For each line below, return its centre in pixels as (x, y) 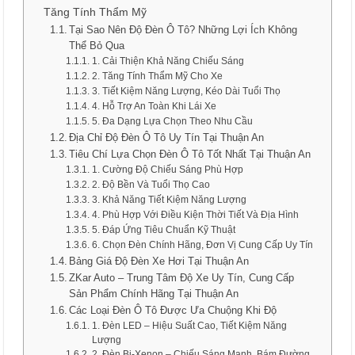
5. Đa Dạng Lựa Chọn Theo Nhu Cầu (172, 121)
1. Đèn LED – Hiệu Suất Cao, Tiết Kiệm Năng (189, 325)
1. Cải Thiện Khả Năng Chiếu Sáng (168, 61)
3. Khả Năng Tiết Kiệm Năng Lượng (169, 199)
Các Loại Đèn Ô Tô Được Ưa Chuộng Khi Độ (173, 310)
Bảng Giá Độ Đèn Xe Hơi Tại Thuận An (159, 261)
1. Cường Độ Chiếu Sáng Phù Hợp (167, 169)
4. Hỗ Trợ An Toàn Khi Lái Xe (154, 106)
